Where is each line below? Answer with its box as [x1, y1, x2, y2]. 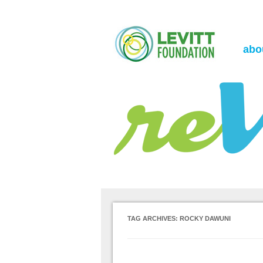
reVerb [113, 5, 160, 23]
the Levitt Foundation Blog [113, 2, 202, 11]
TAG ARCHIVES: [127, 215, 180, 222]
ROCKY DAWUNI [180, 215, 231, 222]
